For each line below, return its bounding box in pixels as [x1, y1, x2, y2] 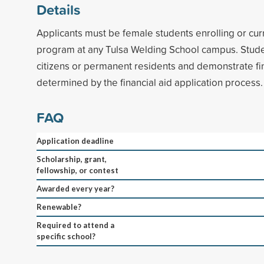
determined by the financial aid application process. [37, 75, 263, 89]
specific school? [37, 231, 95, 241]
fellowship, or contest [37, 165, 118, 175]
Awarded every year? [37, 183, 114, 193]
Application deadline [37, 136, 114, 146]
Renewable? [37, 202, 81, 212]
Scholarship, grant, [37, 154, 107, 164]
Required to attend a [37, 220, 114, 230]
